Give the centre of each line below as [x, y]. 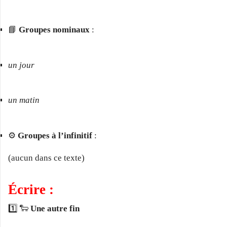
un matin [24, 100]
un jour [21, 65]
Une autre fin [55, 209]
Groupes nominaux [54, 30]
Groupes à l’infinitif [55, 135]
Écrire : [31, 190]
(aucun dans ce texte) [46, 158]
